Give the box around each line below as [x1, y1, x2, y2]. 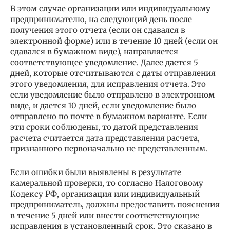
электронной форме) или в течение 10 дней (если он [10, 35, 218, 46]
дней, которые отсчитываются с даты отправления [10, 68, 216, 78]
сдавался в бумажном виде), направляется [10, 46, 178, 56]
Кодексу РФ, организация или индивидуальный [10, 188, 200, 199]
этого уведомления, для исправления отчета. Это [10, 79, 206, 89]
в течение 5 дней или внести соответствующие [10, 210, 199, 220]
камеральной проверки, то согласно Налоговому [10, 178, 203, 188]
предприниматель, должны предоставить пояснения [10, 199, 220, 209]
